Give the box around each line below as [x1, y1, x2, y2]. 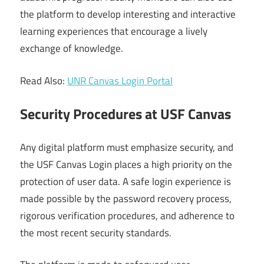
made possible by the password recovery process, [20, 190, 232, 206]
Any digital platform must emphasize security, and [20, 139, 233, 155]
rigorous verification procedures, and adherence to [20, 207, 235, 223]
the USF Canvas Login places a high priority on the [20, 156, 232, 172]
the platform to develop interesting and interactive [20, 6, 236, 22]
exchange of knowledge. [20, 41, 123, 57]
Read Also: [20, 72, 67, 88]
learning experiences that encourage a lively [20, 24, 207, 39]
